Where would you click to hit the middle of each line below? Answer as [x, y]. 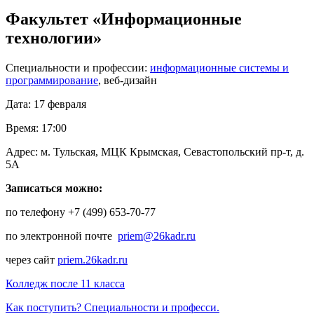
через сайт [32, 260]
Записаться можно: [54, 188]
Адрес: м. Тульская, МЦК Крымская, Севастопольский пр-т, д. [155, 152]
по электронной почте [62, 236]
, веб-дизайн [128, 80]
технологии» [54, 38]
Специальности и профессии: [78, 68]
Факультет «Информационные [124, 19]
